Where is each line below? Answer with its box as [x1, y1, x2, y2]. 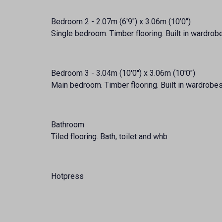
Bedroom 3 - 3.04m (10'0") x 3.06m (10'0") [51, 68, 195, 78]
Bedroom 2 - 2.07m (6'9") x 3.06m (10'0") [51, 16, 191, 26]
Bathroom [51, 119, 84, 129]
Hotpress [51, 171, 84, 181]
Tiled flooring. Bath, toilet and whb [51, 131, 167, 141]
